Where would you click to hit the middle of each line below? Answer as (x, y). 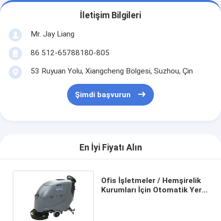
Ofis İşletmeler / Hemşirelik (151, 180)
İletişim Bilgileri (110, 16)
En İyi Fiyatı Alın (110, 148)
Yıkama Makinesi (132, 199)
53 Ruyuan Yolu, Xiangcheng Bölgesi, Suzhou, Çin (111, 71)
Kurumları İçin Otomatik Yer (152, 190)
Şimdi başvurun (103, 95)
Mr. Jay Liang (52, 34)
